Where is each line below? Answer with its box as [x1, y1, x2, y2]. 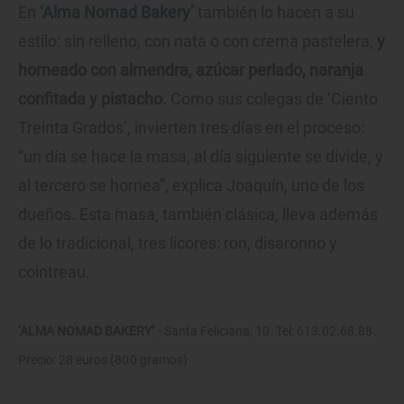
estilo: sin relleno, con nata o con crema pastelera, [18, 32, 373, 51]
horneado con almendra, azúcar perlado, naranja [18, 60, 363, 80]
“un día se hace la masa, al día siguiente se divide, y [18, 147, 383, 167]
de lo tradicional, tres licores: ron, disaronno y [18, 234, 337, 253]
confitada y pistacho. [18, 89, 167, 109]
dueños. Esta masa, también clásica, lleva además [18, 205, 378, 225]
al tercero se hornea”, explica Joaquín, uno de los [18, 176, 364, 196]
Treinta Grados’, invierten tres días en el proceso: [18, 118, 364, 138]
